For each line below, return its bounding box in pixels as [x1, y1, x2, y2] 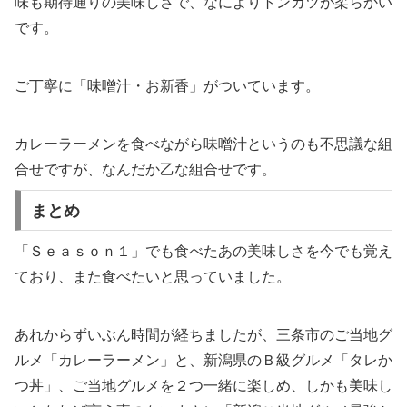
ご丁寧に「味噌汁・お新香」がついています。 [15, 77, 320, 94]
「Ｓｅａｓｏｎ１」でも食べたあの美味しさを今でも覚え [15, 243, 392, 259]
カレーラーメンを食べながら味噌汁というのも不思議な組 [15, 135, 392, 152]
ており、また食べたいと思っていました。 [15, 268, 291, 284]
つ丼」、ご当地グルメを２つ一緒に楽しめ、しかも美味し [15, 377, 392, 393]
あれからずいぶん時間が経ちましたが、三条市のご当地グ [15, 326, 392, 342]
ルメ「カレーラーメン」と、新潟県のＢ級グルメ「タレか [15, 352, 392, 368]
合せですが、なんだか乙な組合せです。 [15, 161, 276, 177]
